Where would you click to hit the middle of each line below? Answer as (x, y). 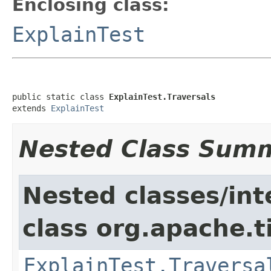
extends (31, 108)
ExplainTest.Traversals (162, 96)
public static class (60, 96)
